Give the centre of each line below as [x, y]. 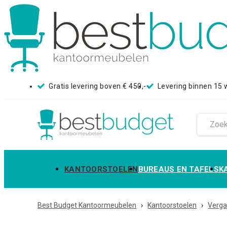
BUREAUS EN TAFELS [178, 169]
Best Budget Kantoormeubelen [87, 205]
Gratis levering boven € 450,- [98, 86]
